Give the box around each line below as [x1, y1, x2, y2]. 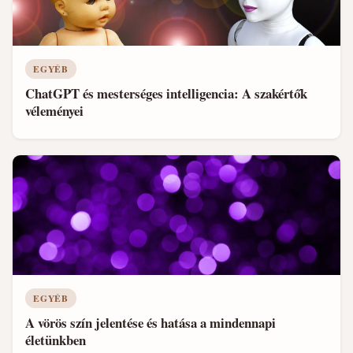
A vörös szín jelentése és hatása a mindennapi [25, 313, 276, 333]
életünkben [25, 330, 86, 351]
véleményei [25, 101, 84, 121]
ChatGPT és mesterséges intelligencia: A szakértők [25, 84, 307, 104]
